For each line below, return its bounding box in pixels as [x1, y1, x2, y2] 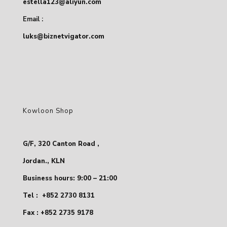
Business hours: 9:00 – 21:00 [23, 174, 117, 183]
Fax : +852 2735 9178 [23, 208, 93, 218]
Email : [23, 15, 43, 24]
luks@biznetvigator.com [23, 32, 104, 42]
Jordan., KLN [23, 157, 65, 166]
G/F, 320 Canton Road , [23, 139, 99, 149]
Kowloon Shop [23, 106, 73, 116]
